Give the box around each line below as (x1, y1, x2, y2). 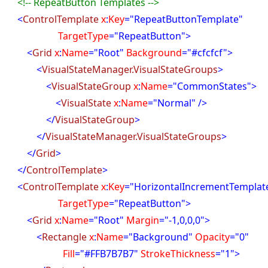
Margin (126, 214, 160, 227)
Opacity (193, 230, 230, 243)
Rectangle (42, 230, 87, 243)
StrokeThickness (138, 247, 216, 260)
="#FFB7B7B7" (75, 247, 139, 260)
